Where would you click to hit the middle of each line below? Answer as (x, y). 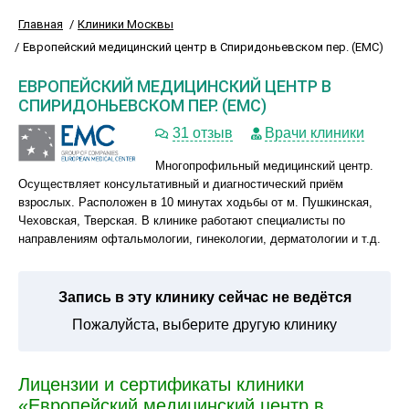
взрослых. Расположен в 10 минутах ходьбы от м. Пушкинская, (195, 202)
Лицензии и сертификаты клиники (161, 384)
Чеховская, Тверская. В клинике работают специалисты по (182, 220)
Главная (41, 24)
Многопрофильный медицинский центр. (264, 166)
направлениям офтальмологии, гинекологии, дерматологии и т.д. (199, 239)
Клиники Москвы (126, 24)
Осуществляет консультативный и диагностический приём (181, 184)
